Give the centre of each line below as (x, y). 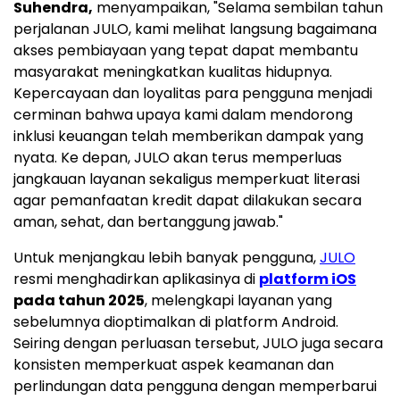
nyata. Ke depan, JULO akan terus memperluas (178, 158)
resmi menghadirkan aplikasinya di (136, 279)
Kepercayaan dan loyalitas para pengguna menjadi (193, 94)
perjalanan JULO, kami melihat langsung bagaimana (195, 29)
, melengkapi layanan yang (238, 301)
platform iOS (308, 279)
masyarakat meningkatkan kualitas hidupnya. (173, 72)
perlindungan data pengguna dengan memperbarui (195, 387)
